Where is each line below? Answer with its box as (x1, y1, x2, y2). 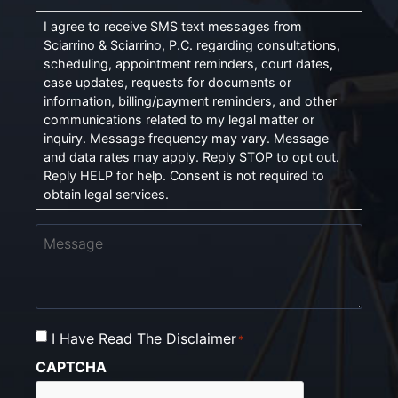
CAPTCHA (36, 358, 107, 377)
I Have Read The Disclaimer (52, 329, 236, 347)
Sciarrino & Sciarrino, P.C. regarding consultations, (44, 36, 340, 52)
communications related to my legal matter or (44, 111, 314, 127)
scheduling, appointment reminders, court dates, (44, 55, 333, 71)
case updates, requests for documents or (44, 74, 291, 90)
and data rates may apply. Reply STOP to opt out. (44, 148, 339, 164)
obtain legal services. (44, 186, 169, 202)
